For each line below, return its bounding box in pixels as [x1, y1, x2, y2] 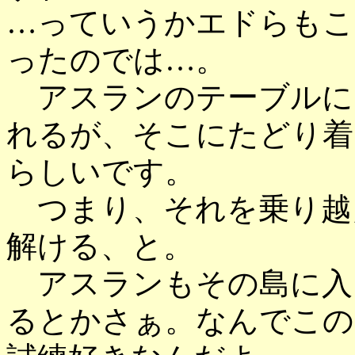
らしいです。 [6, 155, 196, 189]
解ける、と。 [6, 229, 194, 263]
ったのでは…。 [6, 43, 227, 77]
